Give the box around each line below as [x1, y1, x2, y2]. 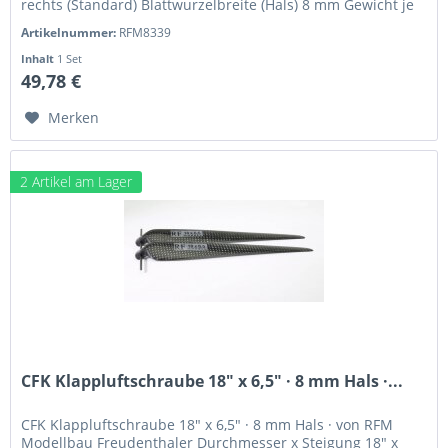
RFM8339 [119, 23, 172, 41]
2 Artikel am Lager [20, 171, 133, 191]
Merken [48, 107, 100, 127]
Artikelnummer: [21, 23, 120, 41]
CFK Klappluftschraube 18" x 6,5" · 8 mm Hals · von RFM [21, 414, 394, 434]
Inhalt [21, 50, 58, 66]
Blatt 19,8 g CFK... [21, 12, 137, 32]
